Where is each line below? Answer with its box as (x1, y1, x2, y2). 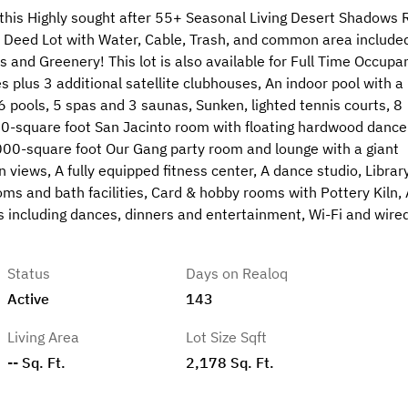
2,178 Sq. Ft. (186, 352, 275, 372)
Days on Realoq (186, 264, 289, 282)
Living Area (7, 328, 80, 346)
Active (7, 289, 50, 308)
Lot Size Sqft (186, 328, 268, 346)
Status (7, 264, 51, 282)
